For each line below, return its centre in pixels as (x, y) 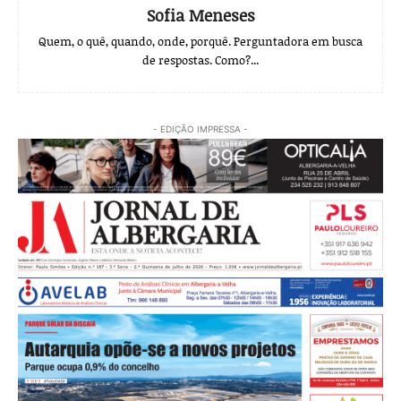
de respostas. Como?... (200, 60)
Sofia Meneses (200, 16)
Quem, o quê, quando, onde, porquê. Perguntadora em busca (200, 42)
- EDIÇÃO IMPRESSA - (200, 129)
